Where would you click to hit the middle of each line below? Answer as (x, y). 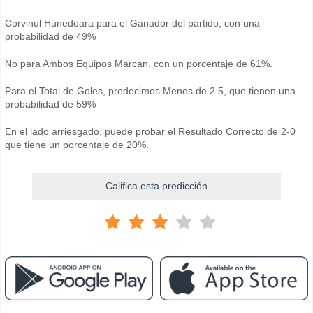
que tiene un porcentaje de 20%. (77, 144)
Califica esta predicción (156, 185)
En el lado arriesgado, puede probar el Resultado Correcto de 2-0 (150, 131)
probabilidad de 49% (50, 36)
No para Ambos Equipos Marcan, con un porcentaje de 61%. (139, 63)
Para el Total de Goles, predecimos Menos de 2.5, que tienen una (150, 90)
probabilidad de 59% (50, 104)
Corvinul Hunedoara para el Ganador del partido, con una (132, 23)
